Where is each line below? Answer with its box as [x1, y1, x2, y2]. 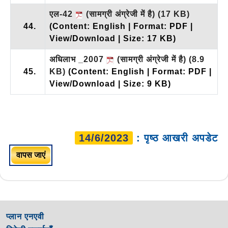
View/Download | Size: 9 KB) [49, 79, 171, 88]
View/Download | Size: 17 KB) [49, 34, 176, 43]
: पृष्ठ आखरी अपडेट [133, 132, 218, 144]
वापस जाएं [16, 150, 45, 159]
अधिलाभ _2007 [49, 54, 106, 64]
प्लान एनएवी [6, 212, 44, 221]
